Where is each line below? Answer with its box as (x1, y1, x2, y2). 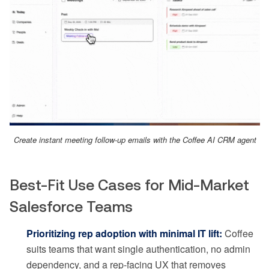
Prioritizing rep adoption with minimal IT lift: (26, 226, 222, 240)
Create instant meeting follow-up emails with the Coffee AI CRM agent (13, 133, 256, 145)
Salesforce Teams (10, 198, 133, 215)
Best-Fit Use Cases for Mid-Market (10, 176, 249, 193)
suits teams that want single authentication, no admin (26, 241, 250, 256)
